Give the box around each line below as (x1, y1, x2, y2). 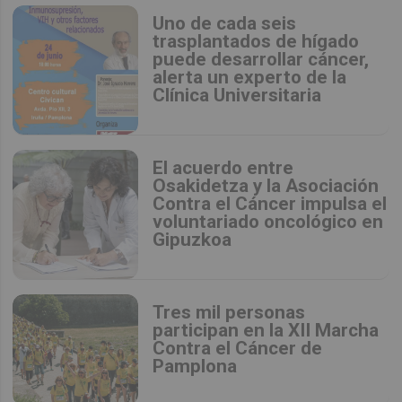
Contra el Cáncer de (153, 336, 323, 359)
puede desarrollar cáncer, (153, 48, 370, 70)
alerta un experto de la (153, 66, 347, 88)
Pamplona (153, 354, 238, 377)
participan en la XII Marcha (153, 319, 380, 341)
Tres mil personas (153, 301, 306, 323)
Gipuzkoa (153, 228, 232, 250)
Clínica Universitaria (153, 83, 322, 106)
